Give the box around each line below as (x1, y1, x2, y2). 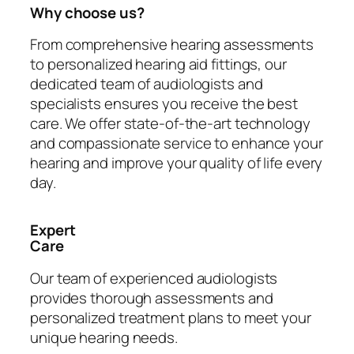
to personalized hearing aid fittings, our (30, 54, 287, 75)
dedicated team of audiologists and (30, 73, 263, 95)
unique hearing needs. (30, 326, 178, 348)
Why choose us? (30, 2, 145, 23)
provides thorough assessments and (30, 287, 273, 308)
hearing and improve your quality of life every (30, 153, 323, 174)
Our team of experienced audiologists (30, 267, 278, 288)
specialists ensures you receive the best (30, 93, 298, 115)
